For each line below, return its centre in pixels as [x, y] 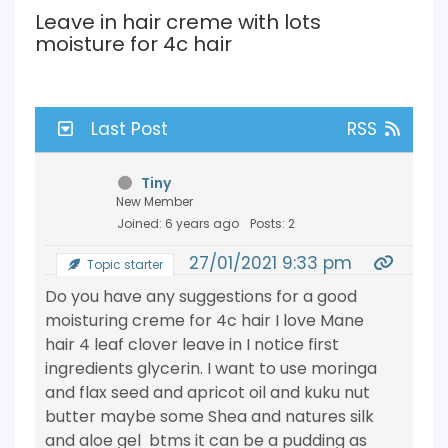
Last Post [130, 129]
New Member [154, 201]
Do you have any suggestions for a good [201, 296]
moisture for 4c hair [133, 44]
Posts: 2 [272, 223]
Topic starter [123, 264]
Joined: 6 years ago [178, 223]
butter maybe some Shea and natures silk [209, 416]
